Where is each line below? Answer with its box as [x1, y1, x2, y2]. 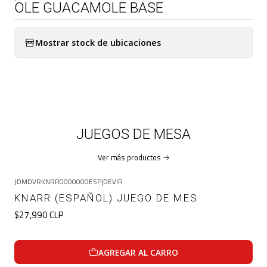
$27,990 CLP [14, 208, 64, 222]
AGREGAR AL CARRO [98, 246, 178, 258]
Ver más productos [97, 151, 161, 163]
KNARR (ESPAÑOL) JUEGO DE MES [14, 192, 198, 204]
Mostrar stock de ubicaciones [35, 36, 161, 48]
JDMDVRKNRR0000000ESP [14, 176, 101, 187]
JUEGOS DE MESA [76, 126, 191, 142]
